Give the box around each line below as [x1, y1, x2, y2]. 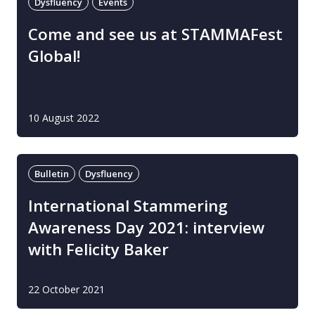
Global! [28, 45, 81, 67]
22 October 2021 [28, 283, 105, 296]
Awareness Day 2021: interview [28, 217, 264, 238]
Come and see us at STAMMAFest [28, 23, 283, 45]
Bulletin [34, 167, 69, 180]
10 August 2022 [28, 111, 99, 124]
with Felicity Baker [28, 238, 169, 260]
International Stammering [28, 195, 228, 217]
